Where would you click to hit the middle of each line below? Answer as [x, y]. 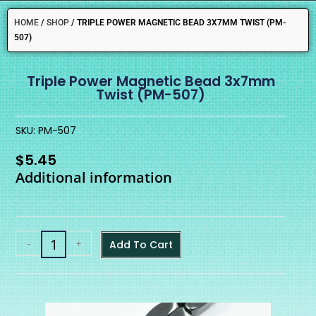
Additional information [94, 178]
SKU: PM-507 [46, 131]
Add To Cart [141, 245]
